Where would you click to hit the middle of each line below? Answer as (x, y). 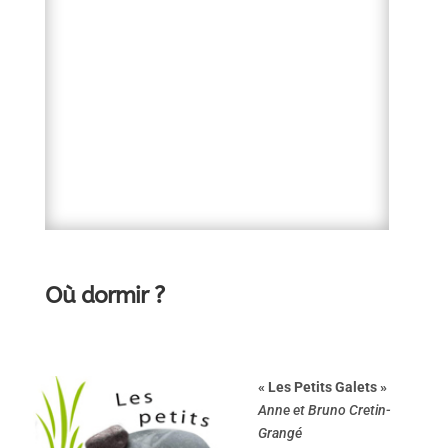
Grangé (280, 433)
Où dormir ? (104, 295)
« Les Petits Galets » (323, 387)
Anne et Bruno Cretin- (325, 410)
